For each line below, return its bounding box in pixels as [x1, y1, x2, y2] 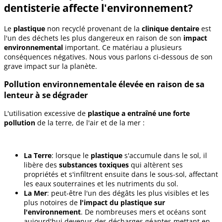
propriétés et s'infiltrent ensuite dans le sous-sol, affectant [24, 169, 218, 179]
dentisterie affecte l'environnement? [4, 1, 193, 15]
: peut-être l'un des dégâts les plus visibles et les [47, 188, 209, 198]
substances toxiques [59, 160, 129, 170]
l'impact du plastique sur [80, 198, 165, 208]
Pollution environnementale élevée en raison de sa [4, 79, 205, 90]
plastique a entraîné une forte [88, 109, 190, 118]
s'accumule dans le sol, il [122, 151, 207, 161]
